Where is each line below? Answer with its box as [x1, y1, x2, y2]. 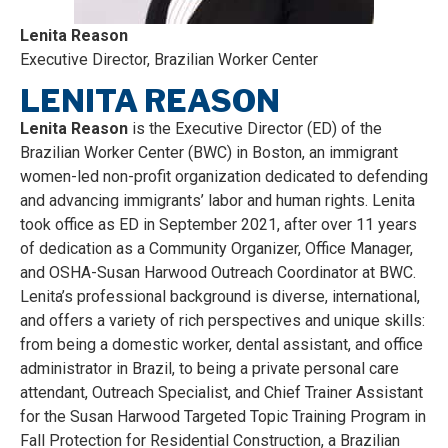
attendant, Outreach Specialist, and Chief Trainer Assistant [20, 383, 423, 403]
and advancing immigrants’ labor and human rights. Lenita [20, 191, 415, 211]
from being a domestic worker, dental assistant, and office [20, 335, 423, 355]
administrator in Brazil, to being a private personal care [20, 359, 399, 379]
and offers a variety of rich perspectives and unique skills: [20, 311, 425, 331]
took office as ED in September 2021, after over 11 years [20, 215, 417, 235]
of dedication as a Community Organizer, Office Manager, [20, 239, 413, 259]
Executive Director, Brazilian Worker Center [20, 50, 318, 69]
